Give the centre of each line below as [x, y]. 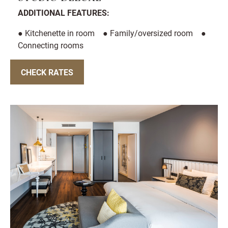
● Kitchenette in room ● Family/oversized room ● [112, 33]
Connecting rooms [51, 45]
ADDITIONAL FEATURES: [64, 12]
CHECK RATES [47, 72]
